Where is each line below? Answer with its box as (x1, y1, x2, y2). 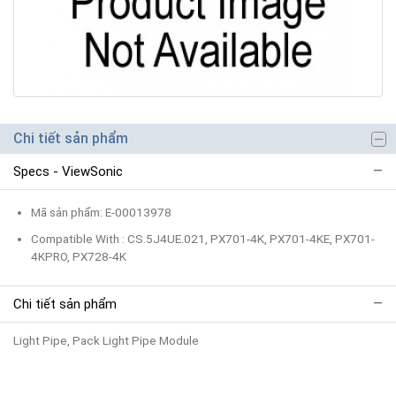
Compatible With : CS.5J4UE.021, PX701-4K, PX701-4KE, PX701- (31, 231, 375, 246)
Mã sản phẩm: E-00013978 (31, 204, 171, 219)
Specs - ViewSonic (13, 163, 123, 179)
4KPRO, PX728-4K (31, 248, 126, 263)
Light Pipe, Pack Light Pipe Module (13, 332, 199, 347)
